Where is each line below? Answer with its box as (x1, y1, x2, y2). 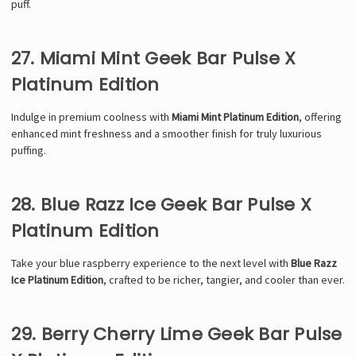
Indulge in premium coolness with (10, 109, 172, 124)
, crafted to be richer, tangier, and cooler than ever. (103, 272, 345, 287)
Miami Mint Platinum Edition (171, 109, 299, 124)
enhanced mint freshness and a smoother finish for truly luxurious (10, 126, 322, 141)
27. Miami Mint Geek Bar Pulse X (10, 45, 296, 71)
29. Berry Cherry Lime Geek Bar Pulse (10, 321, 342, 346)
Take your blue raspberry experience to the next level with (10, 255, 291, 270)
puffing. (10, 142, 46, 157)
